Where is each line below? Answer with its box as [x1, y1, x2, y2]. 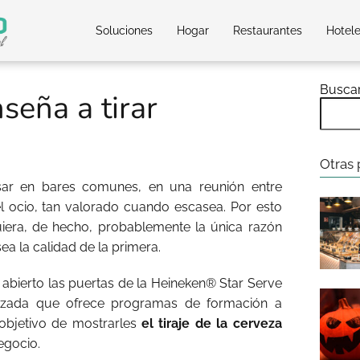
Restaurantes [233, 24, 302, 37]
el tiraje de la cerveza [141, 316, 282, 331]
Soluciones [96, 24, 153, 37]
